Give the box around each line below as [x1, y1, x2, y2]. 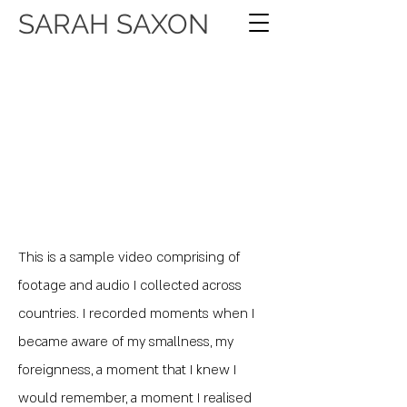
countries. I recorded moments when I [18, 304, 254, 323]
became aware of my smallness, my [18, 333, 233, 351]
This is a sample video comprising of [18, 248, 240, 266]
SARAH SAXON [18, 8, 209, 40]
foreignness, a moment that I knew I [18, 361, 236, 379]
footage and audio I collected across [18, 276, 242, 294]
